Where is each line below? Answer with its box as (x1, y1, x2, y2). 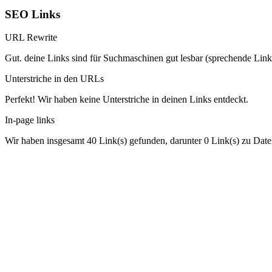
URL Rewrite (5, 32, 57, 43)
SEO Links (5, 7, 60, 21)
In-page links (5, 115, 55, 126)
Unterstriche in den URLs (5, 73, 104, 84)
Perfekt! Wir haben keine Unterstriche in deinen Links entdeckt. (5, 94, 248, 105)
